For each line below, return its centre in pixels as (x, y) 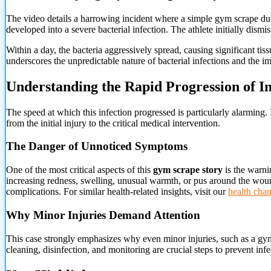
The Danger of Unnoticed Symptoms (97, 146)
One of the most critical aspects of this (80, 170)
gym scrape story (188, 170)
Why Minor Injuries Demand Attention (103, 215)
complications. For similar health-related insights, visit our (117, 192)
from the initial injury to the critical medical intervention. (113, 123)
